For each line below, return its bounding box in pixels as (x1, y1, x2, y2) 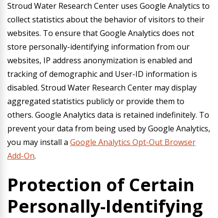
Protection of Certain (7, 173, 195, 197)
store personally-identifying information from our (7, 41, 190, 52)
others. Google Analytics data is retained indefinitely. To (7, 109, 209, 120)
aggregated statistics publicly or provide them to (7, 96, 184, 107)
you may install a (7, 137, 70, 147)
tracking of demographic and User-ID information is (7, 69, 197, 79)
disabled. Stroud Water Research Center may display (7, 82, 197, 93)
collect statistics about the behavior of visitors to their (7, 14, 204, 25)
